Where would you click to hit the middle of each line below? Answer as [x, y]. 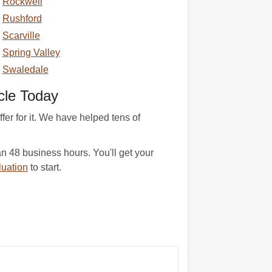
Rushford [22, 19]
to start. [44, 167]
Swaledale [25, 70]
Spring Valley [31, 53]
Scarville [21, 36]
